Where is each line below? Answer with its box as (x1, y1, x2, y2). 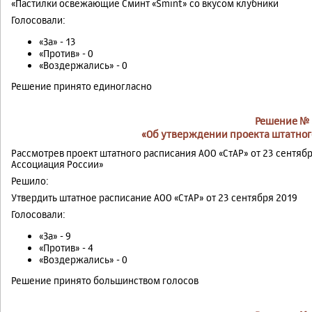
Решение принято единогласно (11, 80, 152, 93)
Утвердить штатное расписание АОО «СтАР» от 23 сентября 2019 (11, 192, 297, 204)
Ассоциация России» (11, 158, 104, 171)
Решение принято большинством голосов (11, 274, 198, 287)
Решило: (11, 175, 49, 187)
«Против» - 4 (39, 242, 93, 254)
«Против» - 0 (39, 47, 93, 60)
